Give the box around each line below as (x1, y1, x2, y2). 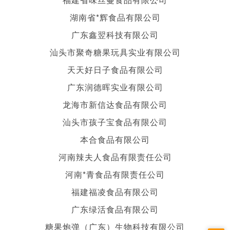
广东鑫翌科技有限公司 (71, 28, 159, 41)
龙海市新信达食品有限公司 (63, 98, 167, 110)
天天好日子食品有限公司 (67, 63, 163, 75)
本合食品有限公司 (80, 133, 150, 145)
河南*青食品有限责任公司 (65, 168, 165, 180)
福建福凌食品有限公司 (71, 185, 159, 198)
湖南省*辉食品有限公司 (69, 11, 161, 23)
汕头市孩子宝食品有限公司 (63, 116, 167, 128)
